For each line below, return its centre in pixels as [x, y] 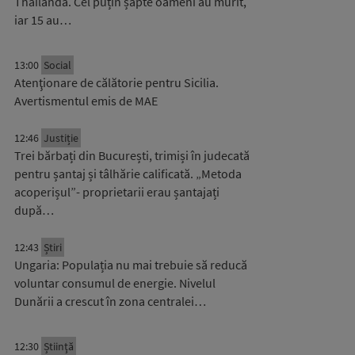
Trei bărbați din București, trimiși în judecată [132, 155]
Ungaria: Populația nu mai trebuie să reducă [131, 265]
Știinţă [59, 346]
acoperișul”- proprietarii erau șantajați [117, 192]
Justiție [61, 138]
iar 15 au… [43, 20]
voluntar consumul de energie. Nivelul [115, 283]
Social [57, 65]
